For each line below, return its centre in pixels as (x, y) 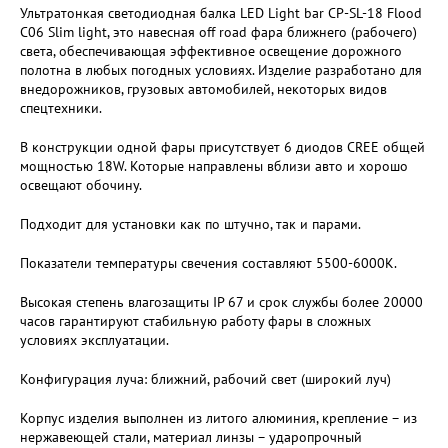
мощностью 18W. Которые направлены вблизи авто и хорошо (214, 166)
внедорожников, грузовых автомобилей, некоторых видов (203, 89)
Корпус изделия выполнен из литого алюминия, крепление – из (218, 418)
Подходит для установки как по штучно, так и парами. (190, 224)
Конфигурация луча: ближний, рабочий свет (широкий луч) (205, 379)
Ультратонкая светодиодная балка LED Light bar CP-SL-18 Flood (221, 13)
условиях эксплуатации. (94, 340)
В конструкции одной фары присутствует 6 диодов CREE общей (222, 147)
